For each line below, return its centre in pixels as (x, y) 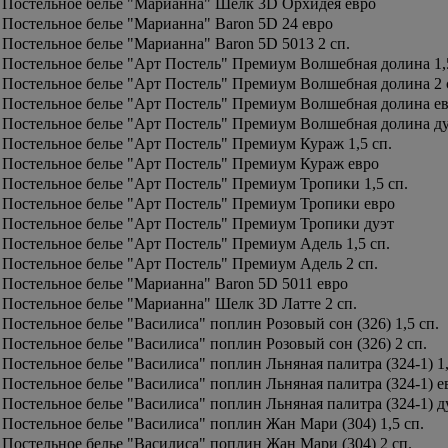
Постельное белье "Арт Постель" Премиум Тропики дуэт (198, 223)
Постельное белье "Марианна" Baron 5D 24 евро (167, 23)
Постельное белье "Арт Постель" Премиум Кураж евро (190, 163)
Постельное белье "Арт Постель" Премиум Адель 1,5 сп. (196, 243)
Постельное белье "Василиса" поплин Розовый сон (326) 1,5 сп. (220, 323)
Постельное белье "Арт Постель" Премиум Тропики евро (198, 203)
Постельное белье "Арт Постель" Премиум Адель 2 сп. (190, 263)
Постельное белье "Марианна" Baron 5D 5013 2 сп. (176, 43)
